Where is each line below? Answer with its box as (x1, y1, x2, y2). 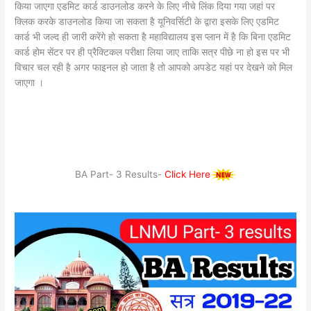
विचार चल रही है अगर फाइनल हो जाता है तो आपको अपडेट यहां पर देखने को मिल (15, 62, 293, 74)
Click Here (164, 168, 210, 180)
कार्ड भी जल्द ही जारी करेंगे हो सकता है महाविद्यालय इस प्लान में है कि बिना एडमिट (15, 31, 292, 43)
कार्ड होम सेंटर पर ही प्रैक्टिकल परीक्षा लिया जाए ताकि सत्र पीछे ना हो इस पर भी (15, 47, 290, 58)
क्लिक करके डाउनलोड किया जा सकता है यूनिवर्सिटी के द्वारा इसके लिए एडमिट (15, 16, 280, 28)
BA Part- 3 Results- (74, 168, 165, 180)
